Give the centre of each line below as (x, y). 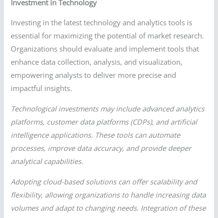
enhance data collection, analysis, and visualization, (97, 62)
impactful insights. (42, 88)
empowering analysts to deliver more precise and (94, 75)
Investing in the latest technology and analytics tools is (102, 23)
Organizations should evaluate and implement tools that (105, 49)
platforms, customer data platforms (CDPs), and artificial (104, 122)
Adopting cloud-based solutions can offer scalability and (104, 181)
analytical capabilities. (47, 161)
